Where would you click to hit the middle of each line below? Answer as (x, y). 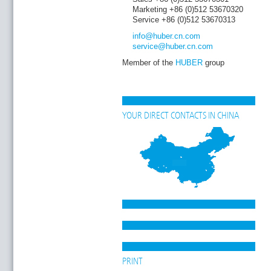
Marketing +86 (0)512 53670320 (188, 9)
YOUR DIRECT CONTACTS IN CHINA (181, 116)
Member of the (149, 62)
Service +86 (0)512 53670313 (184, 19)
